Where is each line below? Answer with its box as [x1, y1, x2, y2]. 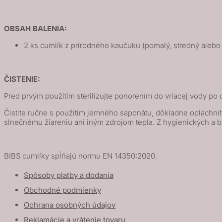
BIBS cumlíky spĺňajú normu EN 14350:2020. [4, 151, 157, 161]
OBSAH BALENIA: [4, 23, 67, 33]
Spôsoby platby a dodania [24, 170, 113, 180]
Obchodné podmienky [24, 185, 101, 195]
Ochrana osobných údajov [24, 200, 115, 210]
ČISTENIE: [4, 74, 40, 84]
